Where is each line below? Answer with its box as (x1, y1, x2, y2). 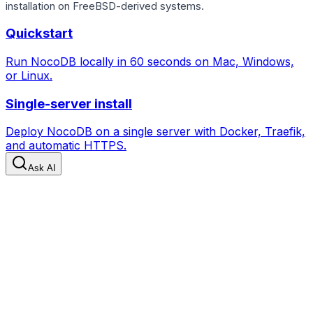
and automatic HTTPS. (6, 138, 126, 153)
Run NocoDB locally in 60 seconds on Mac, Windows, (6, 54, 294, 68)
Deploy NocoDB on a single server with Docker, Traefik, (6, 124, 305, 139)
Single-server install (6, 95, 132, 112)
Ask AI (28, 163, 56, 174)
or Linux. (6, 68, 52, 82)
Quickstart (6, 25, 73, 42)
